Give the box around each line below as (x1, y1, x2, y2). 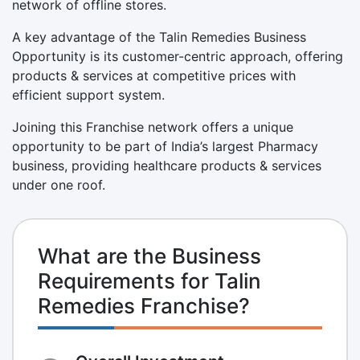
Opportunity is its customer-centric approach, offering (12, 47, 343, 64)
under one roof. (12, 176, 105, 193)
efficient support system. (12, 86, 165, 103)
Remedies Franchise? (38, 292, 250, 318)
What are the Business (38, 243, 261, 268)
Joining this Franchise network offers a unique (12, 118, 293, 135)
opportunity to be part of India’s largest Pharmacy (12, 137, 318, 154)
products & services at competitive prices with (12, 67, 296, 84)
